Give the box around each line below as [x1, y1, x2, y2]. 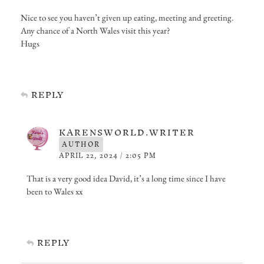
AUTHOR [62, 136, 100, 152]
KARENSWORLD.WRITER [59, 122, 195, 142]
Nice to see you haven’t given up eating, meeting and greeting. [21, 11, 233, 23]
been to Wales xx [27, 185, 82, 197]
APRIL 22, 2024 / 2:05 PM [59, 147, 156, 163]
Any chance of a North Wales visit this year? [21, 24, 170, 36]
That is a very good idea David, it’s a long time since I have [27, 172, 226, 184]
